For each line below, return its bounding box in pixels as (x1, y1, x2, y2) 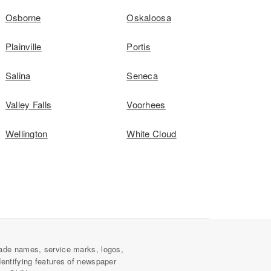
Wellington (5, 127, 48, 140)
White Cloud (126, 127, 177, 140)
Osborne (5, 11, 41, 24)
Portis (126, 40, 151, 53)
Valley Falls (5, 98, 52, 111)
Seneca (126, 69, 158, 82)
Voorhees (126, 98, 166, 111)
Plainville (5, 40, 42, 53)
